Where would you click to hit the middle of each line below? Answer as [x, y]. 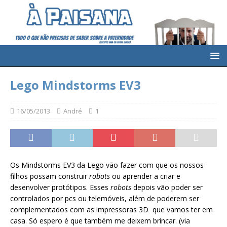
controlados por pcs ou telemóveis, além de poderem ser [105, 199]
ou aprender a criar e [145, 176]
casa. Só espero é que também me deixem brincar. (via [100, 221]
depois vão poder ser [168, 187]
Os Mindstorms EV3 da [48, 165]
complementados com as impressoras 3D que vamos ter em [111, 210]
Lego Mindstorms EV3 [75, 85]
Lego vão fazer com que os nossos [145, 165]
